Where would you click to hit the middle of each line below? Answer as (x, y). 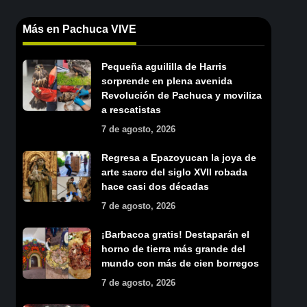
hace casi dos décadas (155, 186)
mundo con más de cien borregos (180, 263)
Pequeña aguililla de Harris (164, 66)
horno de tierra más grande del (173, 248)
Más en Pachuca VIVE (79, 29)
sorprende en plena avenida (167, 81)
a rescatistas (131, 109)
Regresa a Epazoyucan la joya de (179, 157)
